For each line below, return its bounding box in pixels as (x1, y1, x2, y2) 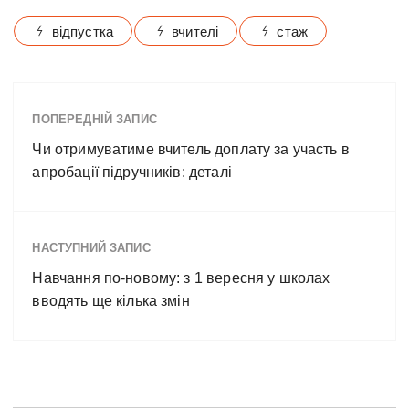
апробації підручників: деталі (32, 164, 232, 181)
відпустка (51, 24, 113, 40)
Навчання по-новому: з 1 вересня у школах (32, 270, 330, 287)
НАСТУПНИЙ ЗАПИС (32, 241, 151, 256)
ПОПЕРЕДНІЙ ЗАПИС (32, 112, 157, 127)
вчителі (172, 24, 219, 40)
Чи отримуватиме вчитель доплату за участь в (32, 142, 350, 158)
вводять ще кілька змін (32, 293, 190, 309)
